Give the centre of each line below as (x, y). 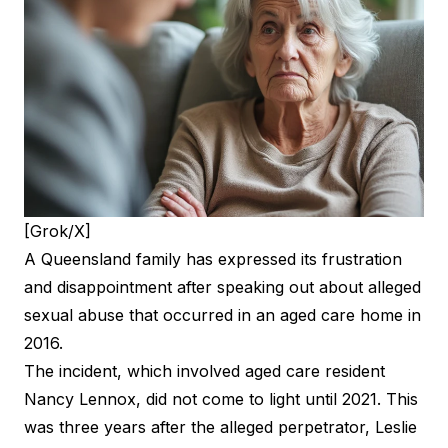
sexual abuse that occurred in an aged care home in (222, 314)
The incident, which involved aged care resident (204, 370)
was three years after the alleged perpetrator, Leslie (220, 426)
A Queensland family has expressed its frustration (213, 258)
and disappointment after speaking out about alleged (222, 286)
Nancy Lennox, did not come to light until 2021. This (221, 398)
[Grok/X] (57, 230)
